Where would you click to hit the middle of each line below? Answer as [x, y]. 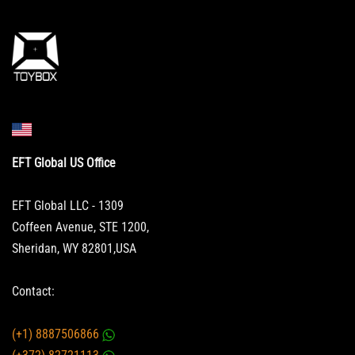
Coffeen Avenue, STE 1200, [80, 227]
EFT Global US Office [64, 162]
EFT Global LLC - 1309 [68, 205]
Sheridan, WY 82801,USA [74, 248]
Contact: [33, 291]
